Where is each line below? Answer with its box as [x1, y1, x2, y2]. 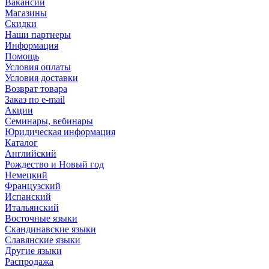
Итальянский [5, 202, 59, 213]
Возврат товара [5, 83, 67, 94]
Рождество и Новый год [5, 159, 104, 169]
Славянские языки [5, 234, 80, 245]
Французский [5, 180, 61, 191]
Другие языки [5, 245, 62, 256]
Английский [5, 148, 56, 159]
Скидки [5, 18, 37, 29]
